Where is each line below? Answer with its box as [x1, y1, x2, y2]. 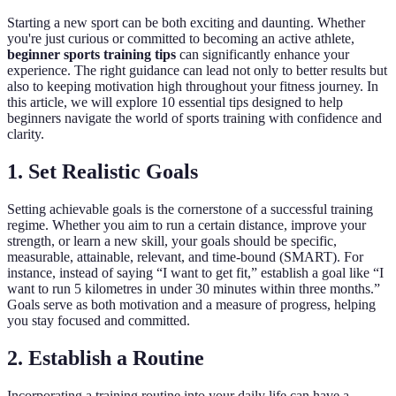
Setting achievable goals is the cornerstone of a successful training [7, 202, 373, 217]
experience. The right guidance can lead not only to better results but [7, 63, 387, 79]
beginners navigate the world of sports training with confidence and [7, 110, 382, 126]
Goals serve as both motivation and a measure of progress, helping [7, 297, 376, 313]
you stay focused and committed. [7, 313, 190, 329]
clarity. [7, 126, 44, 142]
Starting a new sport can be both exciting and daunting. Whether [7, 15, 365, 31]
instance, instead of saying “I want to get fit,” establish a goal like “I [7, 265, 384, 281]
